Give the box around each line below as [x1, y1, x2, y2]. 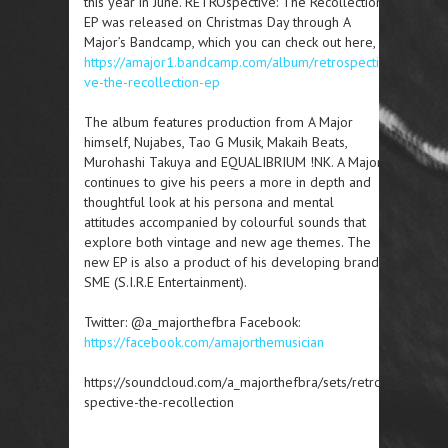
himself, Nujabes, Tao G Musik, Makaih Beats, [84, 133, 347, 152]
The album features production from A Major [84, 113, 353, 132]
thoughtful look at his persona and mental [84, 193, 334, 212]
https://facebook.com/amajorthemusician [84, 333, 324, 352]
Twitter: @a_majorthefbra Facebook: [84, 313, 300, 332]
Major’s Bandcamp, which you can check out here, [84, 33, 375, 52]
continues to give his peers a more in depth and [84, 173, 371, 192]
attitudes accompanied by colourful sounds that [84, 213, 366, 232]
